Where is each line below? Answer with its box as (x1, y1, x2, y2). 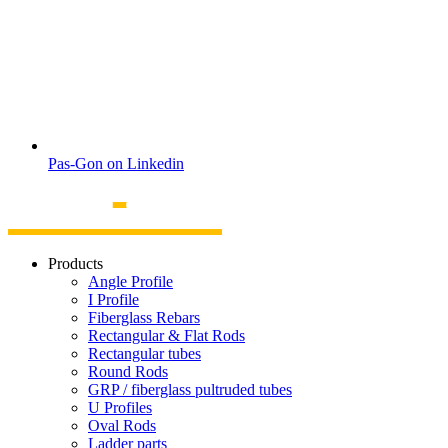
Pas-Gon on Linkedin (48, 155, 184, 173)
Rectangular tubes (88, 344, 201, 362)
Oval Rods (88, 416, 156, 434)
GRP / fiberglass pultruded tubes (88, 380, 292, 398)
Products (48, 254, 103, 272)
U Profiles (88, 398, 152, 416)
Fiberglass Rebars (88, 308, 200, 326)
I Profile (88, 290, 139, 308)
